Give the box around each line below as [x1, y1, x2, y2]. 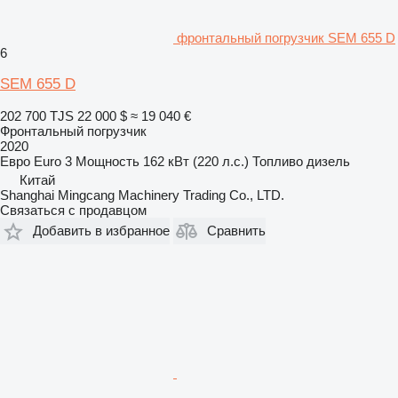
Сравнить [207, 223, 266, 239]
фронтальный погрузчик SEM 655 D [177, 29, 395, 45]
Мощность [76, 153, 139, 169]
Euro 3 [34, 153, 72, 169]
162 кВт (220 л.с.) [143, 153, 249, 169]
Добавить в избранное [33, 223, 170, 239]
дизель [306, 153, 350, 169]
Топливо [252, 153, 303, 169]
